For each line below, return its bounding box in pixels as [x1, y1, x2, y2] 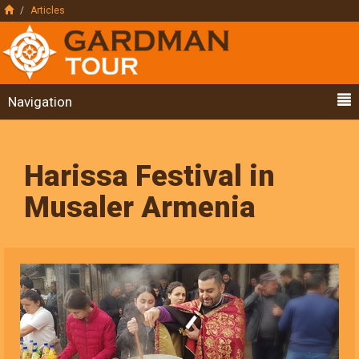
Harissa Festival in [24, 159, 275, 193]
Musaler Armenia [24, 191, 256, 224]
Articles [30, 5, 65, 16]
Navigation [8, 94, 72, 110]
